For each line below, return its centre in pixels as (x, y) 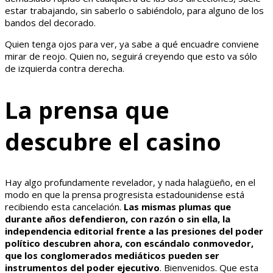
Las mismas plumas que (177, 207)
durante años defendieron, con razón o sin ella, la (118, 219)
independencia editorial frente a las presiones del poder (134, 231)
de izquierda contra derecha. (65, 69)
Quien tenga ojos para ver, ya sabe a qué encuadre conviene (132, 44)
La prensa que (87, 109)
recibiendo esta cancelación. (64, 207)
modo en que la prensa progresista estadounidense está (125, 195)
